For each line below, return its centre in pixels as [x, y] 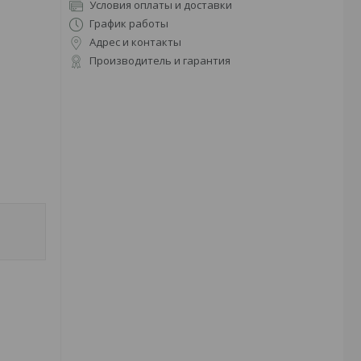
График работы [129, 24]
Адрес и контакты [135, 42]
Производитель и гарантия [160, 61]
